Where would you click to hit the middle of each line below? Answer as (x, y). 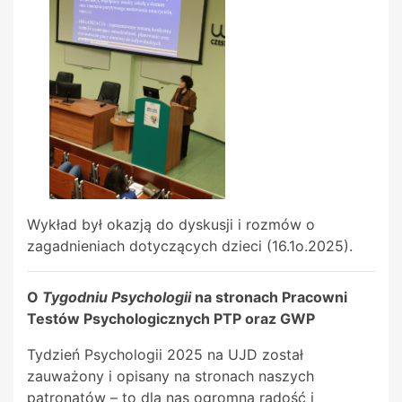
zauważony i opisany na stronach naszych (170, 376)
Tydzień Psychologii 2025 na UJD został (165, 355)
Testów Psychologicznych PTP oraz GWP (176, 319)
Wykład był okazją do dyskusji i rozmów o (171, 225)
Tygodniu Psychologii (117, 297)
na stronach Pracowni (269, 297)
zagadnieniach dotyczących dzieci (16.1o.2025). (192, 246)
